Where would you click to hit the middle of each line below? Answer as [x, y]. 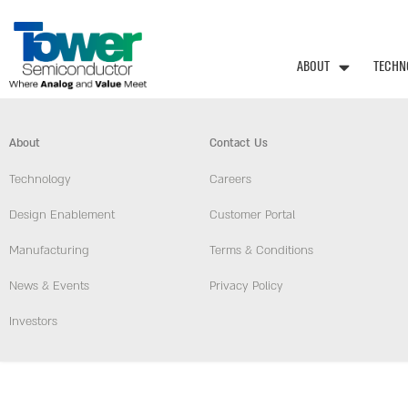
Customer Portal [252, 215]
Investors [33, 322]
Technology [40, 180]
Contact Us [239, 143]
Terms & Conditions [261, 251]
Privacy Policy [246, 286]
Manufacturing [49, 251]
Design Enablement [62, 215]
